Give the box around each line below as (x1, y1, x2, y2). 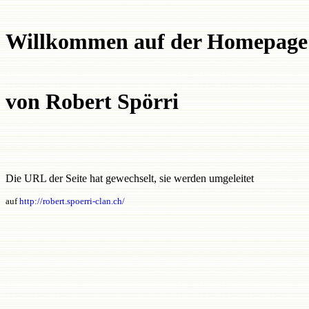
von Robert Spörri (6, 89, 179, 114)
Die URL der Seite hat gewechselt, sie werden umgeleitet (6, 172, 254, 184)
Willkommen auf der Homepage (6, 29, 308, 54)
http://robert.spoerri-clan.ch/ (19, 196, 125, 206)
